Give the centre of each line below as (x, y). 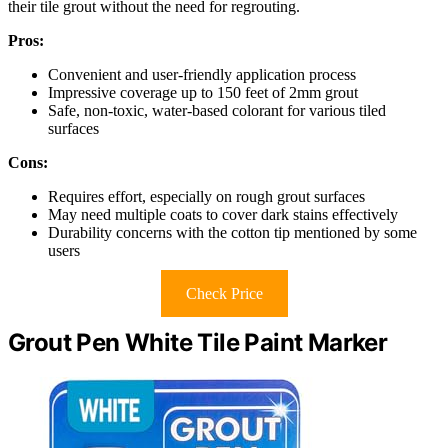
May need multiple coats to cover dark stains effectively (223, 215)
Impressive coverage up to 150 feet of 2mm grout (203, 93)
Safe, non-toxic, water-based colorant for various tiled (217, 111)
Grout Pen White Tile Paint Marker (198, 343)
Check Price (224, 294)
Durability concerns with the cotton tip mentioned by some (232, 233)
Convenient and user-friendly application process (202, 75)
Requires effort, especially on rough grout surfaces (206, 197)
